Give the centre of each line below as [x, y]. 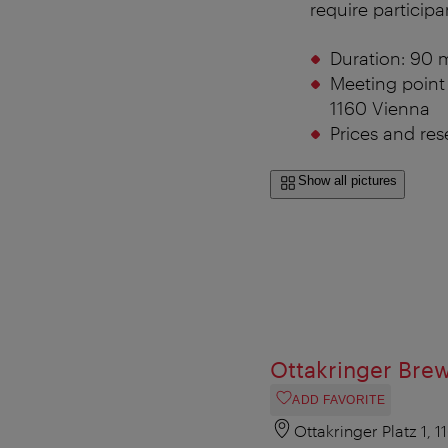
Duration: [369, 57]
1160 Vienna [379, 107]
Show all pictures [347, 180]
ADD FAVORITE [339, 399]
